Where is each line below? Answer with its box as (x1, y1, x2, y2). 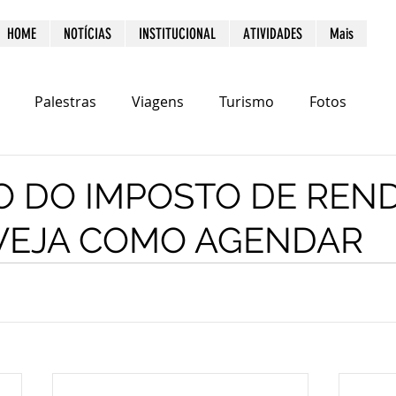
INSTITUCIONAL (139, 25, 216, 42)
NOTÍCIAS (64, 25, 111, 42)
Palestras (34, 92, 96, 111)
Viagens (132, 92, 184, 111)
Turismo (219, 92, 274, 111)
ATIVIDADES (243, 25, 302, 42)
